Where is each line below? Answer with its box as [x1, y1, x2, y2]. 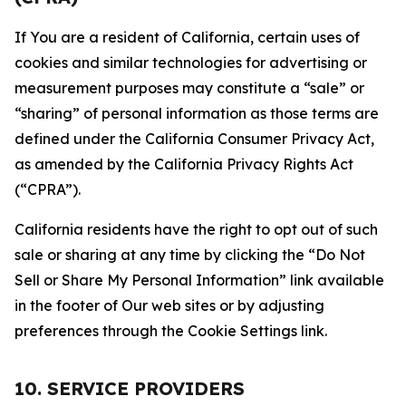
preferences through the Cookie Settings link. [14, 322, 327, 340]
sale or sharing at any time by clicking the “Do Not [14, 246, 365, 264]
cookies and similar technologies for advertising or [14, 53, 367, 72]
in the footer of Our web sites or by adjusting [14, 296, 324, 314]
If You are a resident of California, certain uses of [14, 28, 360, 46]
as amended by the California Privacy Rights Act [14, 155, 353, 173]
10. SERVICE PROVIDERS [14, 377, 245, 400]
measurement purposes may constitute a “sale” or [14, 79, 364, 97]
